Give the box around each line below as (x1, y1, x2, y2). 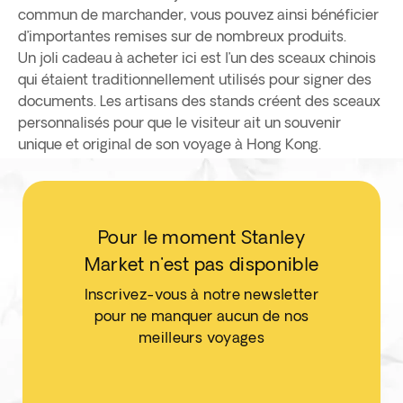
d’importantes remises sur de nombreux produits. (18, 28, 346, 44)
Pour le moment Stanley (97, 227, 306, 247)
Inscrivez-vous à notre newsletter (84, 286, 319, 302)
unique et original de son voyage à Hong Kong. (18, 136, 321, 152)
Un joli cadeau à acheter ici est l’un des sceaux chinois (18, 49, 376, 66)
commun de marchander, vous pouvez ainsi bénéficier (18, 6, 379, 22)
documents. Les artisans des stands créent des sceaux (18, 93, 381, 109)
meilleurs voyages (138, 329, 265, 345)
